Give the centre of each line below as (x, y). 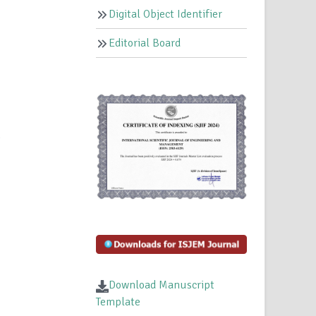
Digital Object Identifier (166, 14)
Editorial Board (145, 43)
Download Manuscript (162, 285)
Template (119, 302)
